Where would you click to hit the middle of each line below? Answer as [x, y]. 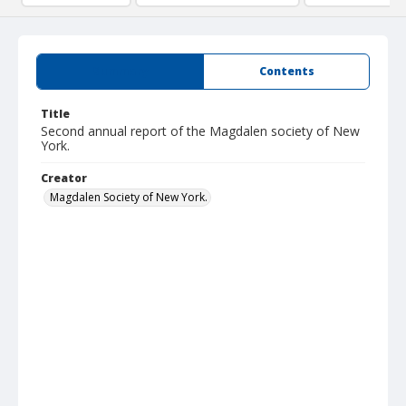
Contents [286, 71]
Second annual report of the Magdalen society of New [200, 131]
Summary [120, 71]
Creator [64, 178]
